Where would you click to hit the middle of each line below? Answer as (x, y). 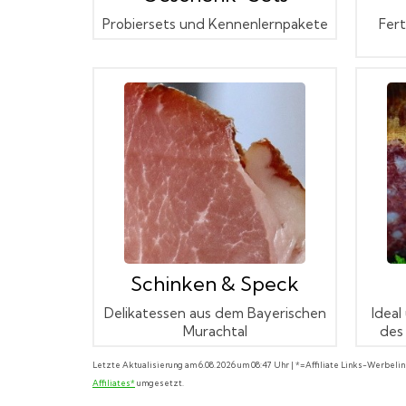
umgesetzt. (159, 382)
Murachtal (215, 331)
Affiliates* (114, 382)
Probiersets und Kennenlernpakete (215, 24)
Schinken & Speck (215, 283)
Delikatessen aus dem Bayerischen (215, 313)
